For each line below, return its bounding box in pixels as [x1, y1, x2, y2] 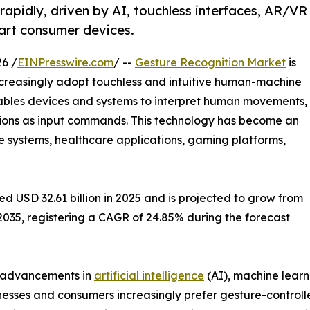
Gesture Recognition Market [135, 55, 286, 70]
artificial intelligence [94, 268, 204, 283]
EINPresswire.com [17, 55, 113, 70]
